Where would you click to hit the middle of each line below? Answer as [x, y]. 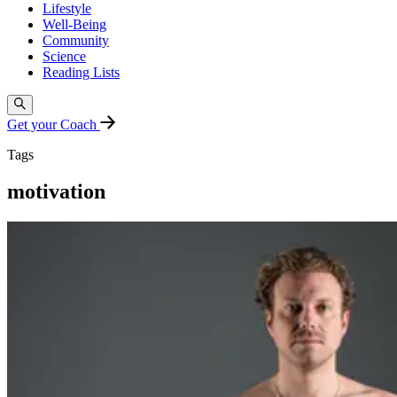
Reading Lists [81, 73]
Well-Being [74, 25]
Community [76, 41]
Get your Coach [54, 124]
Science [64, 57]
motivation [56, 192]
